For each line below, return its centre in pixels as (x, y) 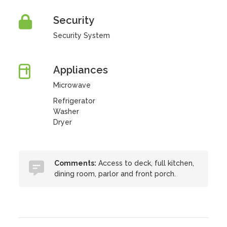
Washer (66, 111)
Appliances (80, 70)
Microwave (72, 85)
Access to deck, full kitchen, (145, 163)
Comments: (75, 163)
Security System (81, 35)
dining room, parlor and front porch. (115, 174)
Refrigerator (74, 101)
